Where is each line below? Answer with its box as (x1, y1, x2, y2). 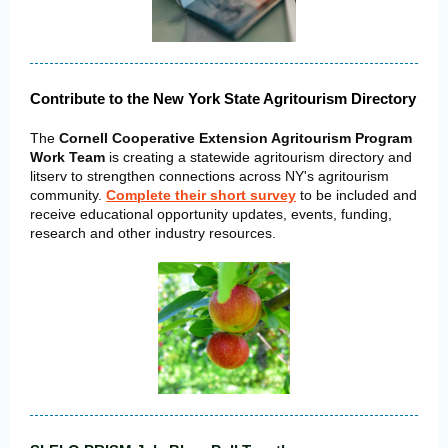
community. (30, 187, 106, 203)
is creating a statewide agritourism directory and (109, 149, 412, 165)
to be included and (296, 187, 417, 203)
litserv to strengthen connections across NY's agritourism (30, 168, 389, 184)
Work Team (30, 149, 109, 165)
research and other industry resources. (30, 225, 276, 241)
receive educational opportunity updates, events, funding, (30, 206, 392, 222)
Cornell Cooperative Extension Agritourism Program (59, 130, 412, 146)
